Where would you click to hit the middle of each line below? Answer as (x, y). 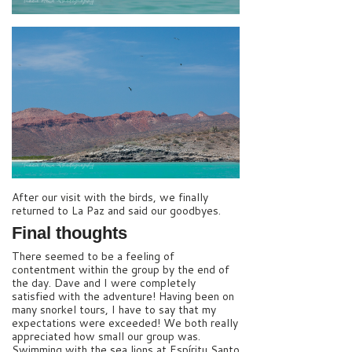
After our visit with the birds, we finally (110, 198)
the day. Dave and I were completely (104, 282)
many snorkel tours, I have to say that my (114, 309)
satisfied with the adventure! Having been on (123, 296)
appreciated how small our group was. (106, 336)
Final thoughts (70, 233)
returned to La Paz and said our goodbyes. (116, 211)
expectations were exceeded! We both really (125, 323)
